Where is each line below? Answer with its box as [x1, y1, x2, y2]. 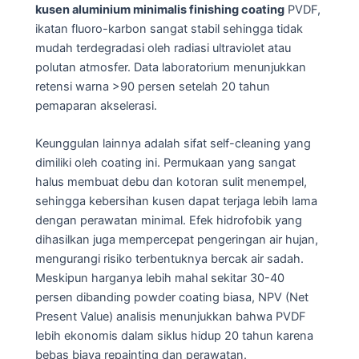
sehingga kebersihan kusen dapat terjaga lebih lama [35, 194, 317, 209]
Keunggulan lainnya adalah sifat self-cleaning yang [35, 136, 311, 151]
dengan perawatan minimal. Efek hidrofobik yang [35, 213, 302, 228]
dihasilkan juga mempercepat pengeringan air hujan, [35, 232, 318, 248]
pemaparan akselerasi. [35, 98, 157, 113]
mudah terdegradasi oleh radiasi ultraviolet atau [35, 40, 291, 55]
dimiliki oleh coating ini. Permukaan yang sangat [35, 155, 296, 171]
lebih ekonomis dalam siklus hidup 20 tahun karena [35, 329, 313, 344]
